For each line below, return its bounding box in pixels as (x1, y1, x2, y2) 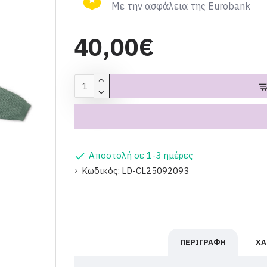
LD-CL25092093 (121, 165, 189, 176)
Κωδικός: (81, 165, 120, 176)
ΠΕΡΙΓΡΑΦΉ (179, 237, 226, 247)
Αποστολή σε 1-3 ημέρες (88, 150, 193, 161)
